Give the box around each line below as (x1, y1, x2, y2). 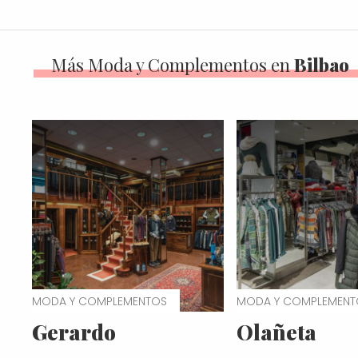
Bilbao (294, 52, 349, 77)
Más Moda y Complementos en (51, 52, 294, 77)
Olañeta (237, 317, 316, 346)
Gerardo (32, 317, 116, 346)
